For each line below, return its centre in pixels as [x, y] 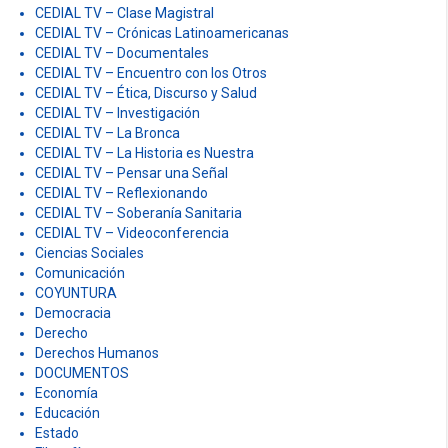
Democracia [73, 312]
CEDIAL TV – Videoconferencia [132, 232]
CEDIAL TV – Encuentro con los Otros [151, 72]
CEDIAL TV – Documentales [122, 52]
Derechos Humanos [97, 352]
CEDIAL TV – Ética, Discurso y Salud [146, 92]
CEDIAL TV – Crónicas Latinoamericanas [162, 32]
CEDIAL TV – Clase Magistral [124, 12]
